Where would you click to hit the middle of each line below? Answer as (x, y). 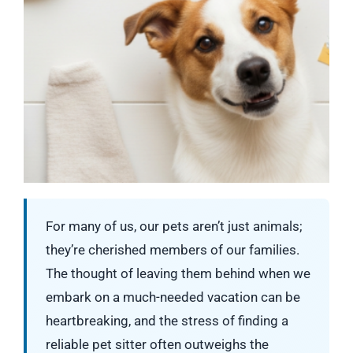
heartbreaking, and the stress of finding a (167, 321)
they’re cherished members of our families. (173, 250)
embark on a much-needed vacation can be (173, 297)
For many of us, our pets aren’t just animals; (174, 226)
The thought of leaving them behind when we (178, 273)
